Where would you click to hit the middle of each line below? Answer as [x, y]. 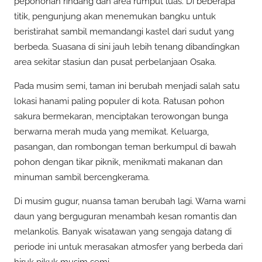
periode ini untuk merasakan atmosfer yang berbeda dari [128, 247]
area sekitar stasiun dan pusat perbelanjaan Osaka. [115, 62]
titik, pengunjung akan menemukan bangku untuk [115, 16]
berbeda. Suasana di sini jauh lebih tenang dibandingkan [127, 46]
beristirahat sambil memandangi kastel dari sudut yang [124, 31]
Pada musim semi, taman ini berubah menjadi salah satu [127, 86]
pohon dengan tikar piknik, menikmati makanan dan [118, 162]
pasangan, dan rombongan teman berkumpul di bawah [125, 146]
